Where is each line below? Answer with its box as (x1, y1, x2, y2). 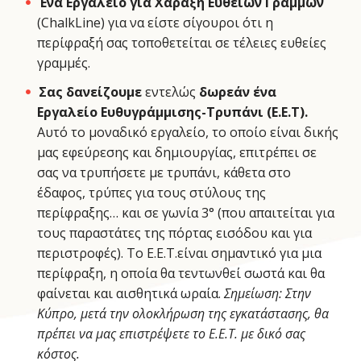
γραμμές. (37, 53, 91, 72)
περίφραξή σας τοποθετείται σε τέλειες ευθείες (37, 33, 327, 52)
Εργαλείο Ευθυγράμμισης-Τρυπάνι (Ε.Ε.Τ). (37, 102, 309, 121)
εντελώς (145, 82, 196, 101)
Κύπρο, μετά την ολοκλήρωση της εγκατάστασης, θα (37, 304, 330, 322)
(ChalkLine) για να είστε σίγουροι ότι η (37, 13, 274, 31)
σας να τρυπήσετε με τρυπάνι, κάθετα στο (37, 163, 292, 181)
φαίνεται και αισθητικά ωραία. (37, 284, 225, 302)
